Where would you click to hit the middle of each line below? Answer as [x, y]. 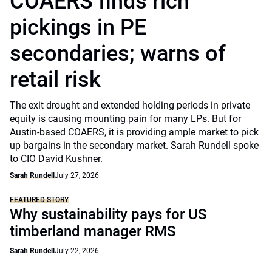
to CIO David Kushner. [56, 159]
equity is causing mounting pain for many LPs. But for [125, 119]
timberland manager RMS [93, 231]
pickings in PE [78, 27]
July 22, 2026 [77, 251]
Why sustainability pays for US [108, 214]
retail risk [55, 80]
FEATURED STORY [39, 200]
